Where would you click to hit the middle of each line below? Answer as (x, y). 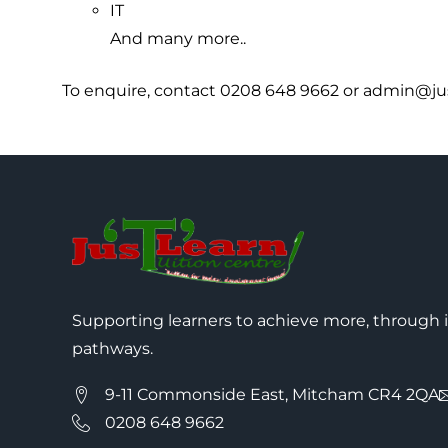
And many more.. (178, 38)
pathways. (112, 349)
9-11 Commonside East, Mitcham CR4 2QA (271, 395)
